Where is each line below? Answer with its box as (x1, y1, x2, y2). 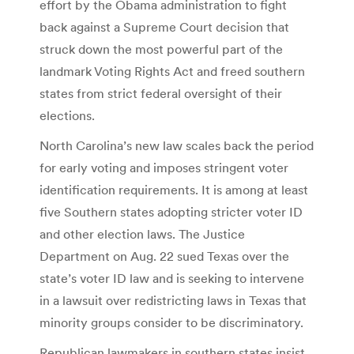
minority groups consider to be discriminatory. (40, 314, 303, 330)
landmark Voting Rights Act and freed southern (40, 62, 305, 79)
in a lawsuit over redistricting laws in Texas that (40, 292, 307, 308)
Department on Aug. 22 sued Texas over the (40, 247, 289, 264)
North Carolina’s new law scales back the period (40, 137, 314, 153)
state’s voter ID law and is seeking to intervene (40, 269, 304, 286)
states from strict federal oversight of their (40, 85, 282, 101)
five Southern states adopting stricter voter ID (40, 203, 303, 220)
